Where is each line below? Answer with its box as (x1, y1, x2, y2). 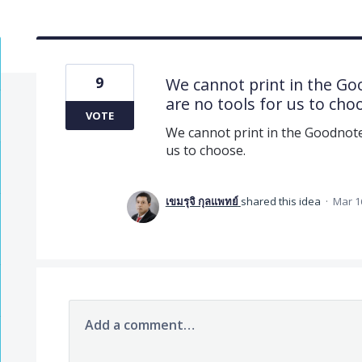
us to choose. (165, 141, 246, 159)
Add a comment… (84, 315, 195, 334)
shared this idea (240, 193, 323, 208)
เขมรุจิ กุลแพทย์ (165, 193, 238, 208)
